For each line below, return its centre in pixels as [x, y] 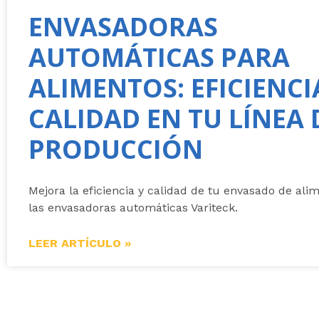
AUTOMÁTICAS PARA [159, 58]
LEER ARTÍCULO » [80, 244]
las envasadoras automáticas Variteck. [133, 208]
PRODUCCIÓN [116, 150]
